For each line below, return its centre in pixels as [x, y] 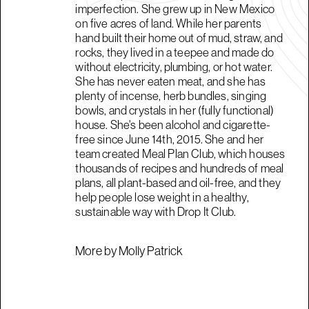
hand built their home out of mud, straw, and [179, 38]
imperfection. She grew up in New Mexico [175, 9]
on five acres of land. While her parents [169, 23]
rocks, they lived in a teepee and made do [175, 52]
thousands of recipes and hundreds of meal [180, 168]
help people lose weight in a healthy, [162, 197]
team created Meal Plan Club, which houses [180, 153]
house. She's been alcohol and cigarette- [173, 124]
